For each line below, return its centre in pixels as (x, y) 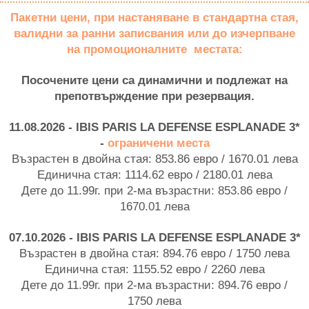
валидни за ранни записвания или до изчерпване (154, 33)
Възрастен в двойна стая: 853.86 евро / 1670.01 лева (154, 158)
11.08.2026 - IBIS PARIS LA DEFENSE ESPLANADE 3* (154, 127)
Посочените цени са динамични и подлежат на (154, 80)
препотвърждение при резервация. (154, 96)
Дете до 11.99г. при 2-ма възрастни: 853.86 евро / (154, 190)
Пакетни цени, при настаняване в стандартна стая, (154, 17)
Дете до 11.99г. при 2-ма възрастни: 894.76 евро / (154, 285)
